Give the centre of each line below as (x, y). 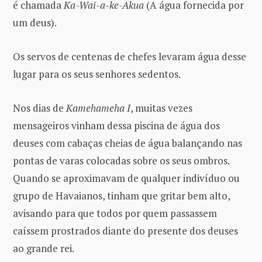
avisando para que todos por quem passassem (115, 213)
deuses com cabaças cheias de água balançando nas (127, 143)
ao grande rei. (44, 248)
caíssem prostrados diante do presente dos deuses (125, 230)
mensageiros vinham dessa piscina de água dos (116, 125)
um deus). (35, 22)
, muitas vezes (161, 108)
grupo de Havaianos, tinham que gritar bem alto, (121, 195)
